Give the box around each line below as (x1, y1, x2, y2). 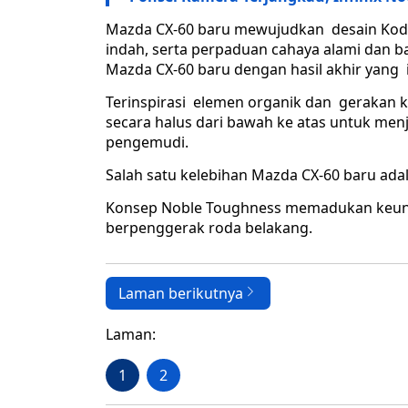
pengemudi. (106, 132, 189, 153)
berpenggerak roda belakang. (106, 218, 312, 239)
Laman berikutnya (118, 283, 243, 304)
